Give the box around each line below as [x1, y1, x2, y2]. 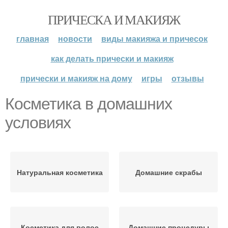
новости [58, 33, 92, 44]
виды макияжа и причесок [101, 33, 208, 44]
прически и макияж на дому [20, 72, 132, 84]
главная [16, 33, 49, 44]
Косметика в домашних [5, 95, 172, 113]
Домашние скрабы [135, 167, 202, 177]
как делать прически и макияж [50, 52, 174, 64]
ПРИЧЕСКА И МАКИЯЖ [48, 11, 180, 28]
